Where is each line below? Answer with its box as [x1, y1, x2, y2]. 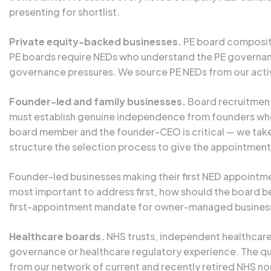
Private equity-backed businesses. [9, 35, 181, 48]
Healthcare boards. [9, 230, 105, 243]
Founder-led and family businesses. [9, 95, 186, 108]
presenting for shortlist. [9, 5, 120, 18]
